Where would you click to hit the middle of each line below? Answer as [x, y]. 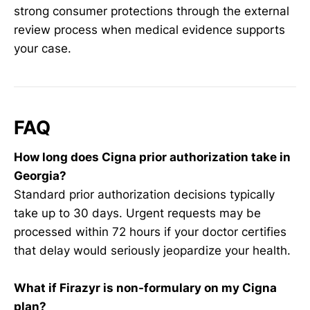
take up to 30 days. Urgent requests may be [137, 213]
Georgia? [40, 176]
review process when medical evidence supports [149, 30]
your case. [43, 49]
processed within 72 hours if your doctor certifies [150, 232]
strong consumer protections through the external [152, 11]
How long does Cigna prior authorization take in [152, 157]
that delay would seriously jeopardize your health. [152, 250]
